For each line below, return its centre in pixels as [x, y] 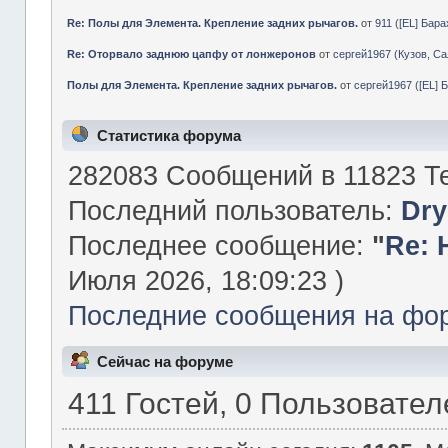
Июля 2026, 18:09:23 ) [205, 281]
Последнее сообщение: [219, 246]
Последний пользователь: [234, 211]
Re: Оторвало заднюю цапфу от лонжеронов [192, 53]
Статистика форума [168, 136]
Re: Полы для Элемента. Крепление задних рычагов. [213, 22]
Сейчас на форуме [164, 361]
